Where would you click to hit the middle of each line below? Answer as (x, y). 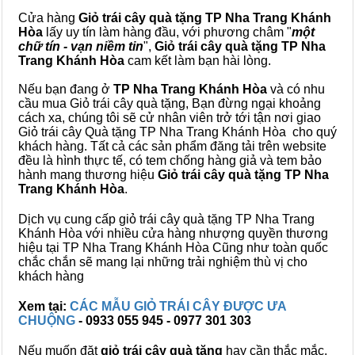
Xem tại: (44, 306)
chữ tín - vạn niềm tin (81, 46)
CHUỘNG (48, 321)
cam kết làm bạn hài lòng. (198, 61)
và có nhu (296, 89)
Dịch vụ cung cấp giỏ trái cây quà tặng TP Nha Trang (166, 219)
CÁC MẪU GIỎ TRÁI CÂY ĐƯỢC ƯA (178, 306)
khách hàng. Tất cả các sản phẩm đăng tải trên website (172, 146)
